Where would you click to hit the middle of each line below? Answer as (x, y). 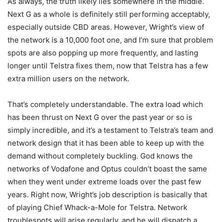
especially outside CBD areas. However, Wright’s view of (106, 27)
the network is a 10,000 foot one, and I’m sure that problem (110, 40)
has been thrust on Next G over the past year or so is (100, 117)
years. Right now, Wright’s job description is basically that (107, 194)
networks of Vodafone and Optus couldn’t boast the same (107, 169)
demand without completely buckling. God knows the (100, 156)
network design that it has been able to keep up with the (106, 143)
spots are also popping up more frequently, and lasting (103, 53)
